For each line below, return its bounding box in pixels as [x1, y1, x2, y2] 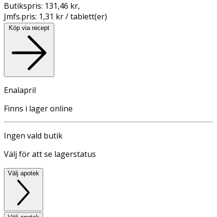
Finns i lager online [4, 103, 73, 114]
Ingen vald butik [4, 130, 62, 141]
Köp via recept [9, 24, 49, 31]
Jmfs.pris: [4, 11, 39, 22]
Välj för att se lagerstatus [4, 148, 96, 159]
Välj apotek [8, 169, 39, 177]
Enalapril [4, 84, 36, 95]
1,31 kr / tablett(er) [39, 11, 107, 22]
